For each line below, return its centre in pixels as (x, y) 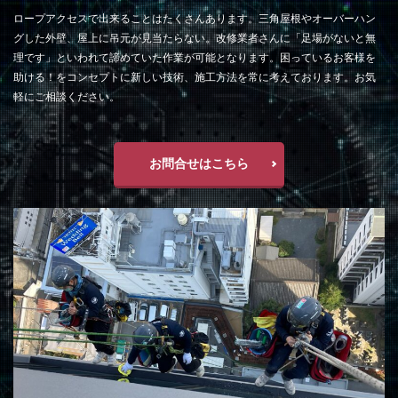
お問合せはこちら (199, 163)
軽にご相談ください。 (67, 96)
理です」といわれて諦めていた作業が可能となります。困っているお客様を (195, 57)
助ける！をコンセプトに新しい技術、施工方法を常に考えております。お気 (195, 76)
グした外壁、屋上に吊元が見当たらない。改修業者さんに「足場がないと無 (195, 37)
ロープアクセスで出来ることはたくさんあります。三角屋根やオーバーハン (195, 18)
